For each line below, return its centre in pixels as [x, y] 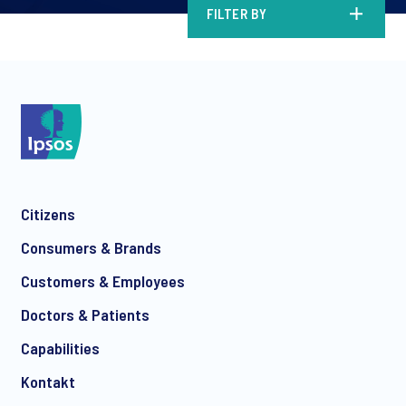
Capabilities [60, 348]
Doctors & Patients [85, 315]
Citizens [48, 214]
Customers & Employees [103, 281]
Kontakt [48, 382]
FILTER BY [237, 14]
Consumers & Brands [91, 248]
